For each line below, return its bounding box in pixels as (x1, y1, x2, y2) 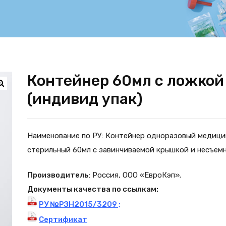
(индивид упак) (27, 89, 143, 108)
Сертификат (39, 215, 87, 224)
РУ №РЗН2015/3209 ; (39, 200, 121, 209)
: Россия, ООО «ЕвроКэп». (89, 171, 181, 180)
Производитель (27, 171, 89, 180)
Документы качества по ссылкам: (27, 185, 158, 194)
